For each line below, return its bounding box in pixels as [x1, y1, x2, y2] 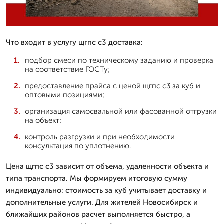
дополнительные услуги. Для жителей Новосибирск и [6, 197, 198, 207]
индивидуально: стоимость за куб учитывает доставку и [6, 185, 207, 195]
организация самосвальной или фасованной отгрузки [25, 106, 217, 116]
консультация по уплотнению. [25, 141, 131, 150]
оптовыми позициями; [25, 90, 104, 99]
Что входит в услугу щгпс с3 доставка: [6, 37, 143, 47]
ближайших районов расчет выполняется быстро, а [6, 209, 190, 219]
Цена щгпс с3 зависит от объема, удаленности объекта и [6, 161, 209, 171]
